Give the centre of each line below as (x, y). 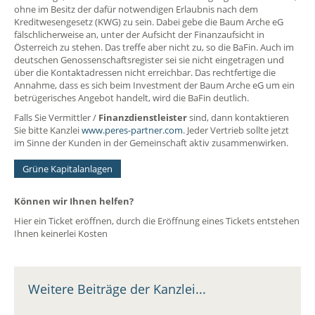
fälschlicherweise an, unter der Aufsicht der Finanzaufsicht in (139, 35)
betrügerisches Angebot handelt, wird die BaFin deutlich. (131, 98)
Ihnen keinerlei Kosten (61, 234)
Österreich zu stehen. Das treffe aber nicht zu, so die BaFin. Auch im (154, 47)
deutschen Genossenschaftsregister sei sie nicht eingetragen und (149, 60)
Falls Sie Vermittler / (56, 118)
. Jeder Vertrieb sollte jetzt (236, 130)
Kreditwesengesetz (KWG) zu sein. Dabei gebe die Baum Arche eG (149, 22)
